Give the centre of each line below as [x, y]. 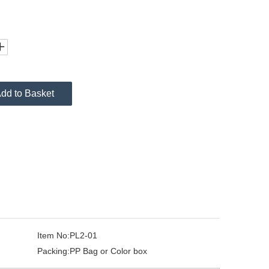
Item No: [53, 235]
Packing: [53, 251]
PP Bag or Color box [108, 251]
